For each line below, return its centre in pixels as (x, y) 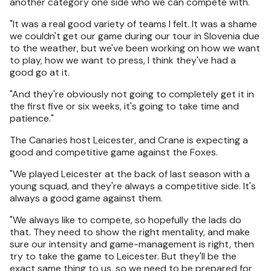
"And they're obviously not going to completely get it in (132, 94)
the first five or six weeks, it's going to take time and (124, 106)
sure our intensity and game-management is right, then (132, 244)
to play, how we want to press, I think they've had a (123, 60)
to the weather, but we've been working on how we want (135, 48)
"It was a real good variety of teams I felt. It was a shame (133, 24)
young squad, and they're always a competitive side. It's (133, 186)
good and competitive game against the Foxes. (114, 152)
